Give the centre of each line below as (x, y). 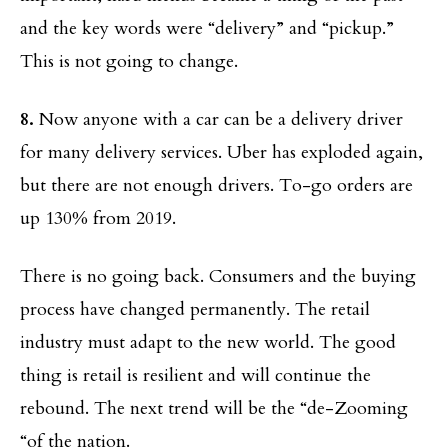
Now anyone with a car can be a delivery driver (218, 119)
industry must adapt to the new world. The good (208, 342)
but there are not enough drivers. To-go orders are (216, 185)
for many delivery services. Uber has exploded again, (221, 152)
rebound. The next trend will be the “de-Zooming (214, 408)
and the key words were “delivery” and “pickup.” (207, 28)
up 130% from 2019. (98, 218)
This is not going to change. (129, 61)
